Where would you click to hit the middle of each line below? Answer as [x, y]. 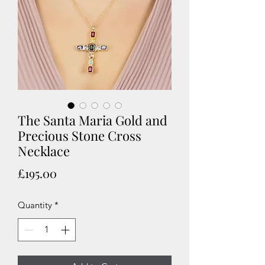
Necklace [44, 151]
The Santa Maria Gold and [93, 120]
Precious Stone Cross [80, 135]
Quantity [35, 205]
